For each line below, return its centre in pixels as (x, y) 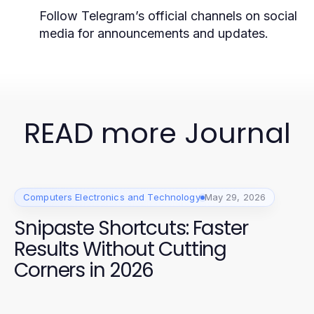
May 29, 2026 (235, 197)
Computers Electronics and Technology (112, 197)
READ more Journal (157, 133)
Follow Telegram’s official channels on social (168, 16)
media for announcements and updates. (154, 33)
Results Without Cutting (121, 249)
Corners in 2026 (84, 270)
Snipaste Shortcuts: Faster (131, 228)
